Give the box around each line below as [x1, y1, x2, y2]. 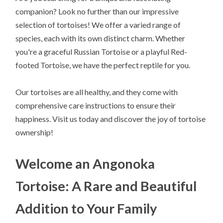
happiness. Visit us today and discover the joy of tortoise [15, 113, 206, 123]
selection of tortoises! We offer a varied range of [15, 19, 181, 29]
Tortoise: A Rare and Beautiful [15, 177, 197, 194]
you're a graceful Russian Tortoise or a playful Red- [15, 46, 188, 56]
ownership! [15, 127, 54, 137]
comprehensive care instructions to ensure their [15, 100, 176, 110]
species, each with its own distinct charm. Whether [15, 33, 186, 43]
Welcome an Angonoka [15, 155, 155, 172]
